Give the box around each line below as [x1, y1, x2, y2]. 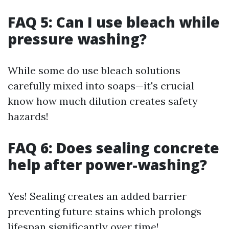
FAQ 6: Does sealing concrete [8, 138, 219, 157]
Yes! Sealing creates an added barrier [8, 190, 187, 202]
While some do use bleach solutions [8, 64, 180, 77]
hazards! [8, 110, 49, 123]
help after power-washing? [8, 155, 207, 174]
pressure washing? [8, 29, 147, 49]
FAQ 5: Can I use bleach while [8, 12, 220, 32]
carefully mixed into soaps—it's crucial [8, 79, 194, 92]
